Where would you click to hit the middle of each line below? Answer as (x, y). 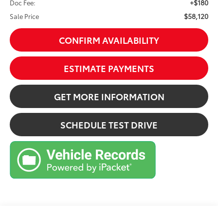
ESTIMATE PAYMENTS (109, 68)
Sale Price (25, 16)
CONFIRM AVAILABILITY (109, 40)
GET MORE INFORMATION (109, 96)
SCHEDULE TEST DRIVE (109, 124)
